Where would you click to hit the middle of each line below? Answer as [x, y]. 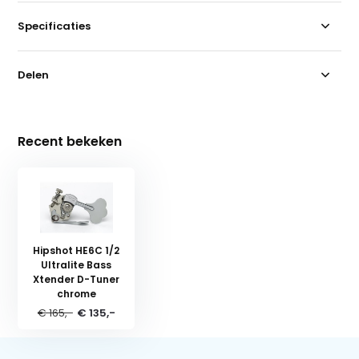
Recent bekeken [70, 141]
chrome [76, 293]
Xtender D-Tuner [77, 279]
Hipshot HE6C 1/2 [77, 250]
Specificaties [54, 26]
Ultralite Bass [77, 264]
